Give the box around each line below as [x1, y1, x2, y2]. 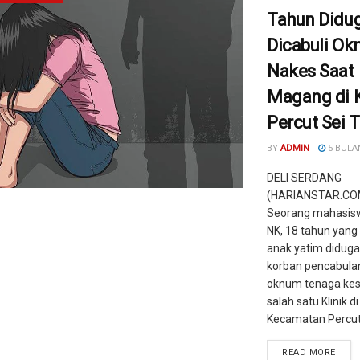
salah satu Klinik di [267, 295, 358, 308]
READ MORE [282, 347, 336, 358]
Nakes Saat [267, 61, 354, 81]
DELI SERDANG [267, 171, 342, 184]
